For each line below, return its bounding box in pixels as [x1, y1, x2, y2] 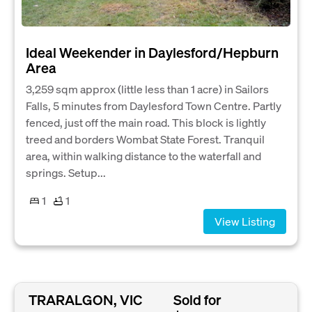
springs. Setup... [26, 165, 106, 180]
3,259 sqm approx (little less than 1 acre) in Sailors [26, 81, 269, 97]
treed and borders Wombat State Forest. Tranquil [26, 132, 265, 147]
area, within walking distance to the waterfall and [26, 148, 261, 164]
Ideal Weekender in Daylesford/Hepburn [26, 43, 279, 62]
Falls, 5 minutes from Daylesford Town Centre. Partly [26, 98, 281, 114]
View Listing [214, 214, 275, 229]
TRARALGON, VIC [29, 290, 142, 309]
